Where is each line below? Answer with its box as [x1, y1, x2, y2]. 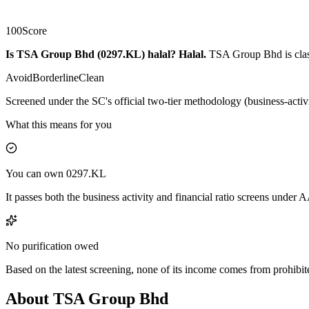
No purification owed [6, 239, 99, 252]
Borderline [32, 71, 79, 83]
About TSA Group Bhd [6, 289, 168, 308]
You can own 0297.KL [6, 167, 106, 179]
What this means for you [6, 118, 112, 130]
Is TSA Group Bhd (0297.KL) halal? [6, 48, 176, 60]
